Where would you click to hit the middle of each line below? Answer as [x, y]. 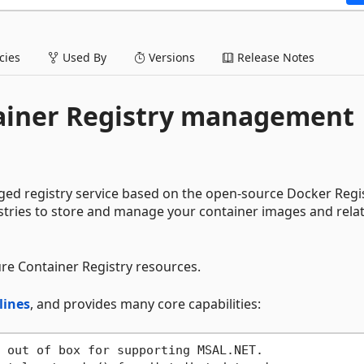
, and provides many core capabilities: [145, 303]
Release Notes [274, 57]
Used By [83, 57]
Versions [170, 57]
